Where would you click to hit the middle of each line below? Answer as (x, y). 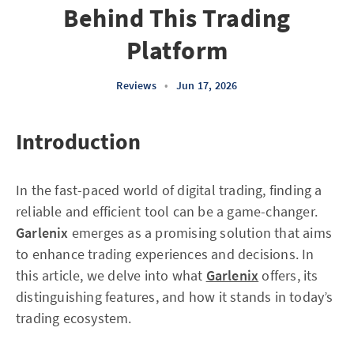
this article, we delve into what (111, 275)
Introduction (78, 141)
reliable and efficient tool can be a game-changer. (167, 211)
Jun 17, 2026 (207, 85)
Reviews (136, 85)
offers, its (288, 275)
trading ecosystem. (74, 318)
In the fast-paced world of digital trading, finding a (169, 190)
